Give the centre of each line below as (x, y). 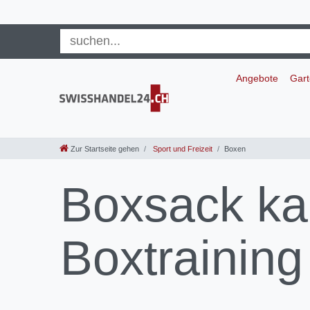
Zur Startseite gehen (105, 149)
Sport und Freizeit (182, 149)
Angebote (257, 78)
